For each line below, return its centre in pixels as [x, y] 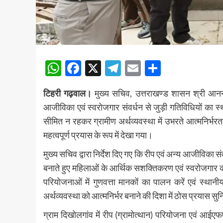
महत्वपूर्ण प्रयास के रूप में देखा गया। [98, 135]
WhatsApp [99, 68]
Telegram [153, 68]
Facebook [115, 68]
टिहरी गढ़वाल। [68, 93]
